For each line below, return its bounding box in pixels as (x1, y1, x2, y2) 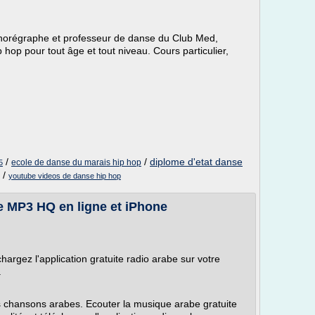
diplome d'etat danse (150, 156, 243, 167)
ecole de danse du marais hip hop (11, 157, 141, 167)
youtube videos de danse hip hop (8, 172, 121, 180)
